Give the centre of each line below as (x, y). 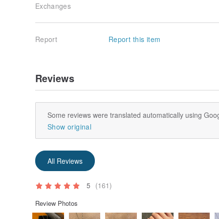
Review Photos (56, 203)
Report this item (135, 39)
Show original (69, 126)
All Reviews (65, 161)
